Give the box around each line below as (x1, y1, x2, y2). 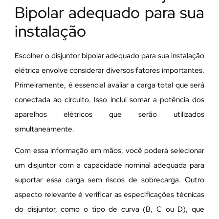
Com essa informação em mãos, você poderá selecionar (15, 145, 204, 155)
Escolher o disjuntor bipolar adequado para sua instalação (15, 50, 204, 61)
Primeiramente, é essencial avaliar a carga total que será (15, 80, 204, 90)
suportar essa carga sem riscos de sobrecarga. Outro (15, 175, 204, 185)
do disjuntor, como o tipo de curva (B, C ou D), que (15, 204, 204, 214)
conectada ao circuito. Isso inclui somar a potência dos (15, 94, 204, 105)
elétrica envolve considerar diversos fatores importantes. (15, 65, 204, 75)
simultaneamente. (15, 124, 74, 134)
